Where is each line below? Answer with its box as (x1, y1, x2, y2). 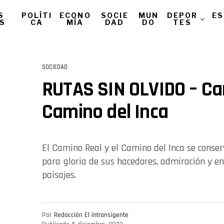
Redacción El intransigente (54, 210, 128, 219)
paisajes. (42, 168, 76, 181)
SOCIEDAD (42, 63, 67, 71)
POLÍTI (21, 11, 52, 19)
